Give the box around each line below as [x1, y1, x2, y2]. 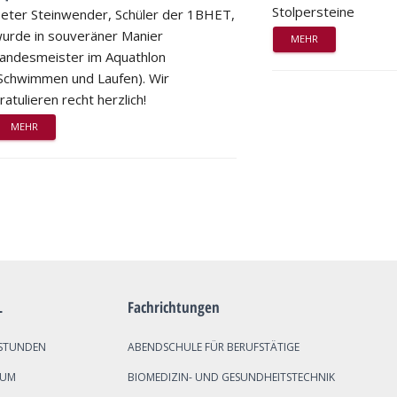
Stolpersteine [272, 2, 355, 20]
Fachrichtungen [128, 296, 220, 317]
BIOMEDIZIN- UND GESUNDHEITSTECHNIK [128, 369, 335, 385]
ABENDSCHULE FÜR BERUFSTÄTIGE [128, 339, 300, 354]
